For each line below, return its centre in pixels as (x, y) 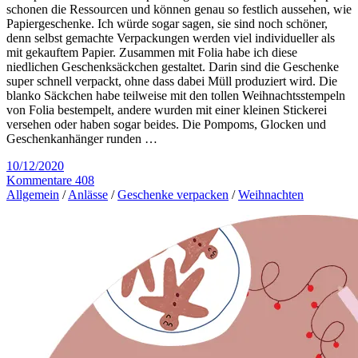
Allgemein (33, 194)
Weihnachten (271, 194)
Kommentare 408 (50, 180)
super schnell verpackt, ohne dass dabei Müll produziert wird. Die (172, 81)
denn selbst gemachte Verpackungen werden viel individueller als (171, 38)
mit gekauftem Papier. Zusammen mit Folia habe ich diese (152, 52)
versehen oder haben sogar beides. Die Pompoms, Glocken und (166, 124)
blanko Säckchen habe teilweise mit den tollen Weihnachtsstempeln (176, 95)
